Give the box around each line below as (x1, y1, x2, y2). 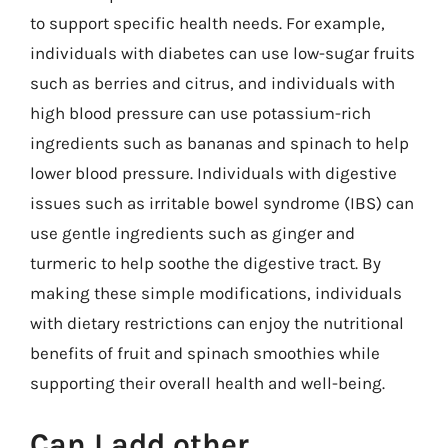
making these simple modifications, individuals (30, 282, 402, 303)
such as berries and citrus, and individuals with (30, 72, 395, 93)
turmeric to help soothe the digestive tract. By (30, 252, 381, 273)
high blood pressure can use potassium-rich (30, 102, 371, 123)
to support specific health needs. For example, (30, 12, 385, 33)
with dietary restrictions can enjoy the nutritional (30, 312, 404, 333)
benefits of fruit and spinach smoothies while (30, 342, 380, 363)
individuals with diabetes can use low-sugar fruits (30, 42, 415, 63)
